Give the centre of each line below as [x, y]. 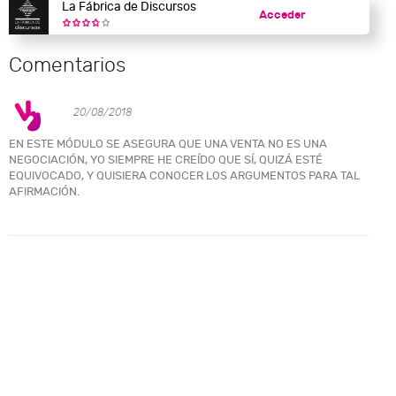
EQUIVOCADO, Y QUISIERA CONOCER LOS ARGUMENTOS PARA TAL [184, 176]
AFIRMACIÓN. [44, 192]
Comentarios [67, 65]
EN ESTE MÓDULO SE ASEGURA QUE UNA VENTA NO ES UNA [168, 144]
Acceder [282, 15]
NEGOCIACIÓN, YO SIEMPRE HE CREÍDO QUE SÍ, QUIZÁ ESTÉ [166, 160]
